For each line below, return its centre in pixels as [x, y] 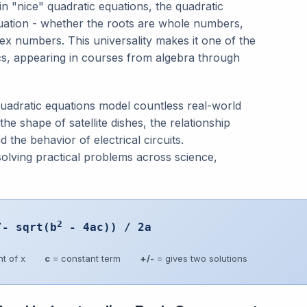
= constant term [85, 258]
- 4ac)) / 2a [107, 228]
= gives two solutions [200, 258]
